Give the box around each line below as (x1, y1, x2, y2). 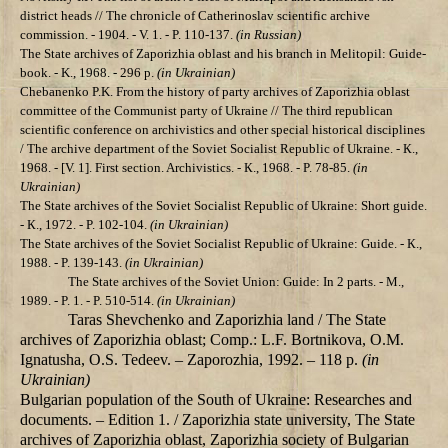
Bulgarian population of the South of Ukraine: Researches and (20, 391, 412, 409)
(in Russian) (236, 27, 301, 43)
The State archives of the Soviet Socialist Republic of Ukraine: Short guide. (20, 198, 427, 214)
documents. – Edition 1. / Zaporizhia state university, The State (20, 411, 415, 429)
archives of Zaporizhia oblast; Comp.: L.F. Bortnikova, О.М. (20, 331, 408, 349)
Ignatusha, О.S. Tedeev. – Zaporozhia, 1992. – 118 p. (20, 351, 358, 369)
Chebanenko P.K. (20, 84, 113, 100)
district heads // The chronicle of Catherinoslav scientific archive (20, 8, 370, 24)
